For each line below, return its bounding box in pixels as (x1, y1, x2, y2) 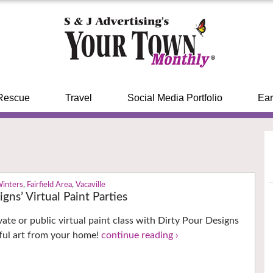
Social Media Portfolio (127, 93, 222, 103)
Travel (65, 93, 92, 103)
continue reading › (101, 230, 179, 241)
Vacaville (76, 181, 106, 190)
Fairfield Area (27, 181, 73, 190)
